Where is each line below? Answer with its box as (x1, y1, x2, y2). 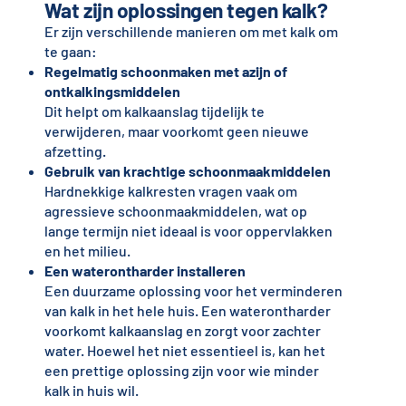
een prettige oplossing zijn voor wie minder (43, 362, 319, 380)
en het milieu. (43, 242, 130, 260)
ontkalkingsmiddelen (43, 82, 180, 101)
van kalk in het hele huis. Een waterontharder (43, 302, 331, 320)
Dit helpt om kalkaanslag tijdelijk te (43, 102, 265, 121)
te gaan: (43, 43, 97, 61)
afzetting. (43, 142, 106, 160)
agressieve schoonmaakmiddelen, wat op (43, 202, 307, 220)
